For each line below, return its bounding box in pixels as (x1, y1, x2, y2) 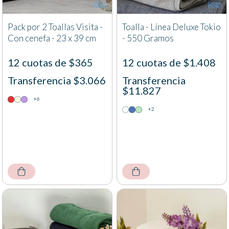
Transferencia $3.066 (8, 74, 106, 87)
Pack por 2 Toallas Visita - (8, 21, 103, 33)
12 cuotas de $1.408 (122, 56, 216, 69)
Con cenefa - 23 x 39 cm (8, 33, 96, 44)
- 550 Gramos (122, 33, 174, 44)
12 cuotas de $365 (8, 56, 93, 69)
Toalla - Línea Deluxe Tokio (122, 21, 221, 33)
